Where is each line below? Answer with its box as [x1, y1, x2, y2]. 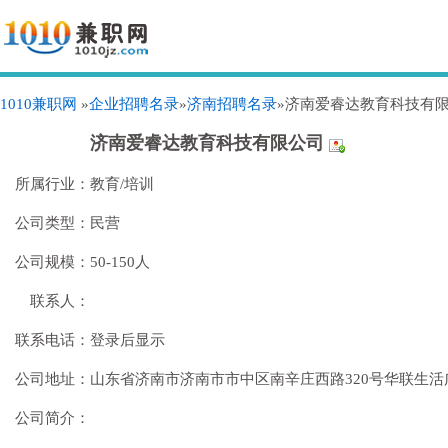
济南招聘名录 [187, 96, 277, 112]
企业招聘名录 [89, 96, 179, 112]
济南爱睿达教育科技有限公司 [90, 133, 329, 153]
